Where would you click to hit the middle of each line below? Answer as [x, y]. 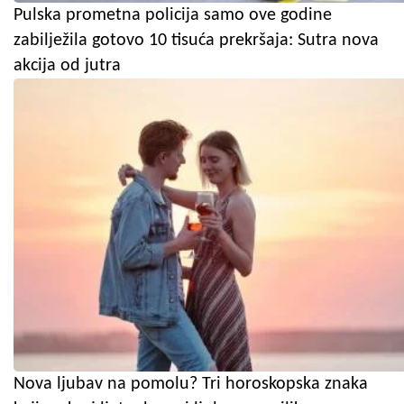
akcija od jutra [67, 66]
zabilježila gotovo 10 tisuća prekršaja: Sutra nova [196, 41]
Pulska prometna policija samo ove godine [173, 16]
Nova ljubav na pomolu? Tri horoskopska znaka [191, 385]
